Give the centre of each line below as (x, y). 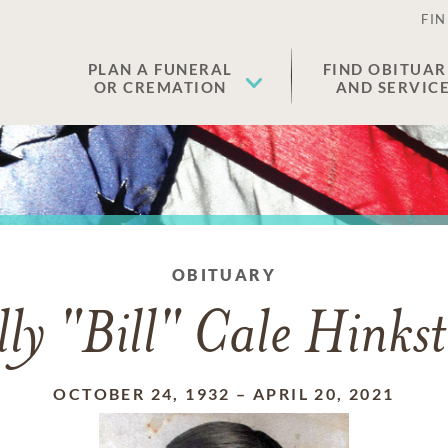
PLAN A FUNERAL (160, 69)
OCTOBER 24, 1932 (142, 393)
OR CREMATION (160, 87)
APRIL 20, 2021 (324, 393)
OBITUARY (224, 274)
